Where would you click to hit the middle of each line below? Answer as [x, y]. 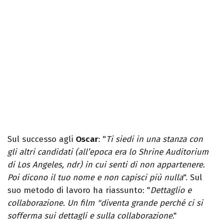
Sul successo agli [41, 139]
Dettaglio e [171, 191]
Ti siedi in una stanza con [154, 139]
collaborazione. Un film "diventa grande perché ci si [105, 203]
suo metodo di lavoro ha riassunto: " [79, 191]
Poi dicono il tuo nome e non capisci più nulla [95, 178]
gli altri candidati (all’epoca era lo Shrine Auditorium [108, 152]
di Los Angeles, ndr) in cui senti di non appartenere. [106, 165]
